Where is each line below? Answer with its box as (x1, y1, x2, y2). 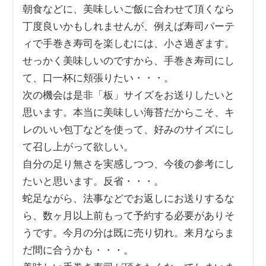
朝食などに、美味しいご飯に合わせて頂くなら (23, 3, 235, 15)
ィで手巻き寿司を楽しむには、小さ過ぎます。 (23, 37, 235, 49)
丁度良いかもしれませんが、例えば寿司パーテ (23, 20, 235, 32)
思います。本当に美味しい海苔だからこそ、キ (23, 106, 235, 118)
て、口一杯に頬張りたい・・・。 (23, 72, 175, 84)
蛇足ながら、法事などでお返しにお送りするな (23, 192, 235, 204)
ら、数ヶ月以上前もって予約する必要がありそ (23, 210, 235, 221)
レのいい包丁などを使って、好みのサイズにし (23, 123, 235, 135)
